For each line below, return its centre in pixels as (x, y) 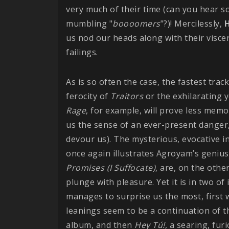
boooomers (136, 23)
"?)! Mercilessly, (192, 23)
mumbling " (89, 23)
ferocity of (88, 96)
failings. (82, 52)
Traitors (127, 96)
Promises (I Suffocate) (111, 167)
